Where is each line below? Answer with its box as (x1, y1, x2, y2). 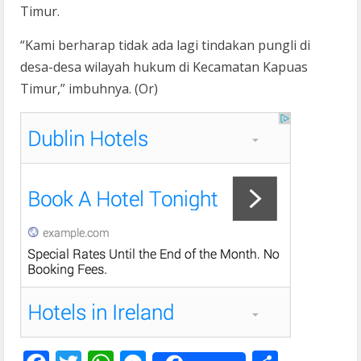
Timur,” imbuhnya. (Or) (20, 80, 158, 98)
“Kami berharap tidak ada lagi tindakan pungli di (20, 36, 310, 55)
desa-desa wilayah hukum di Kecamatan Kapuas (20, 58, 308, 77)
